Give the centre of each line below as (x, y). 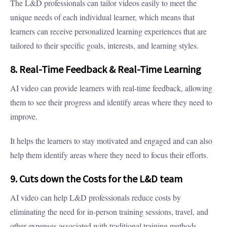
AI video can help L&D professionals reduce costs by (96, 198)
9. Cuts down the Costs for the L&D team (96, 179)
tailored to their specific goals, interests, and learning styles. (104, 46)
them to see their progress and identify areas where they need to (111, 102)
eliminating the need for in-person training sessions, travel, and (109, 212)
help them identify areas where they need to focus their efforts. (109, 155)
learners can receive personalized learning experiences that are (108, 31)
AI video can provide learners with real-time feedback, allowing (111, 88)
